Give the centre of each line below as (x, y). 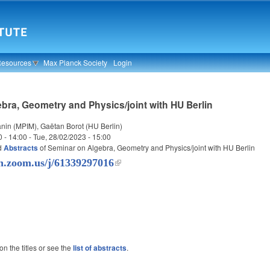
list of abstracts (100, 248)
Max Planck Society (76, 62)
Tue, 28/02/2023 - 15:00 (72, 137)
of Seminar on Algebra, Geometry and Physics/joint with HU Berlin (147, 148)
